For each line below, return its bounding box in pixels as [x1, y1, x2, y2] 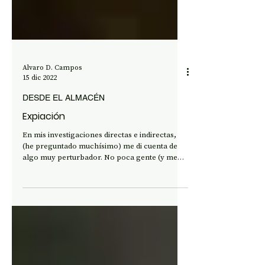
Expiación [22, 147, 65, 160]
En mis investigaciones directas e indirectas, [22, 167, 176, 177]
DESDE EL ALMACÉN [22, 130, 105, 140]
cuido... [22, 201, 47, 211]
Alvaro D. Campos [22, 99, 82, 109]
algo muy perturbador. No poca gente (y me [22, 189, 177, 199]
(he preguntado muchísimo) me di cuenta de [22, 178, 177, 188]
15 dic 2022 [22, 110, 57, 119]
